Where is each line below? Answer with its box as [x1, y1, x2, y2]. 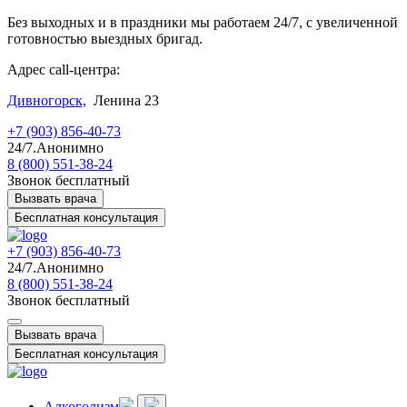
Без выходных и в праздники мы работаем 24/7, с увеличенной [7, 15, 398, 30]
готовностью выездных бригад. [7, 31, 203, 46]
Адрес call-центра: [7, 62, 120, 77]
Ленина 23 [86, 93, 159, 108]
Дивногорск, [7, 93, 86, 108]
